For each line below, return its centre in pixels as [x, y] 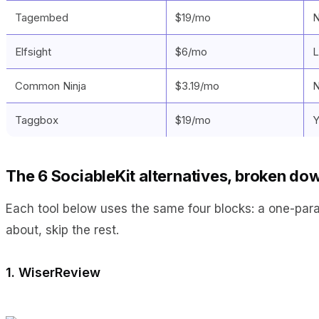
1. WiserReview [53, 272]
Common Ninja [51, 85]
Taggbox [37, 120]
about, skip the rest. [62, 230]
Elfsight [33, 51]
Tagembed [42, 17]
